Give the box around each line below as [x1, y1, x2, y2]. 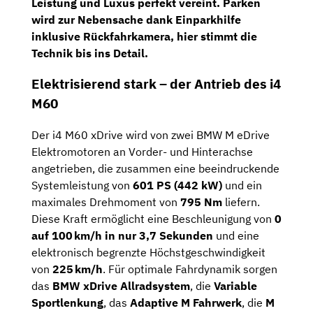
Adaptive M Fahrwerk [130, 296, 242, 310]
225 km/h [52, 262, 103, 277]
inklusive [31, 29, 83, 43]
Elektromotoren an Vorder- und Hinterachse [31, 145, 253, 159]
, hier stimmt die [170, 29, 257, 43]
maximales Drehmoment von [31, 195, 180, 210]
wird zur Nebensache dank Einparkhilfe [31, 12, 241, 27]
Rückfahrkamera [83, 29, 170, 43]
